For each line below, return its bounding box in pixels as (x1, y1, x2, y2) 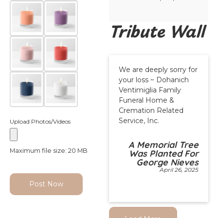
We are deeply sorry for (119, 65, 198, 74)
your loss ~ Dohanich (119, 75, 189, 85)
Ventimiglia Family (119, 86, 181, 95)
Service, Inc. (119, 116, 159, 126)
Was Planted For (129, 148, 199, 160)
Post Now (29, 180, 63, 188)
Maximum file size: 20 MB (10, 147, 88, 154)
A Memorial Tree (128, 139, 199, 151)
